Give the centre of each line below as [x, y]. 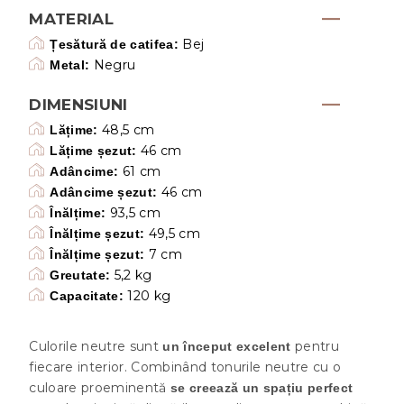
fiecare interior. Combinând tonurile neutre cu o [185, 367]
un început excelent [227, 346]
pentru [315, 346]
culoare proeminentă [100, 387]
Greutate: [80, 275]
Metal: [70, 64]
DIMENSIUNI [78, 104]
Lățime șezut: [93, 150]
